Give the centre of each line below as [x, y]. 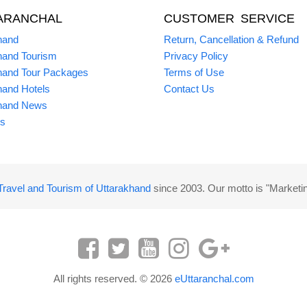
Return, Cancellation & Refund [231, 39]
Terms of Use [194, 72]
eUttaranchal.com [214, 279]
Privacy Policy [196, 56]
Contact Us [189, 89]
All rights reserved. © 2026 [114, 279]
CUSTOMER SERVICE [229, 19]
